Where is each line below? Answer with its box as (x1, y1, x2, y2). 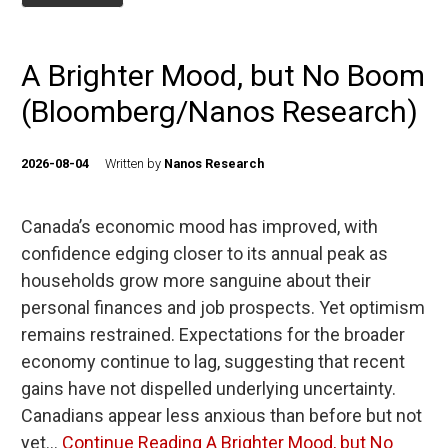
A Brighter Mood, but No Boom (21, 58, 425, 93)
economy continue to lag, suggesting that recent (21, 351, 405, 372)
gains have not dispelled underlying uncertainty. (21, 378, 396, 399)
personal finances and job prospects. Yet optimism (21, 297, 425, 318)
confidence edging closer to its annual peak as (21, 243, 388, 264)
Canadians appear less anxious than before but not (21, 405, 422, 426)
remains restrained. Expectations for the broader (21, 324, 405, 345)
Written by (105, 156, 164, 171)
